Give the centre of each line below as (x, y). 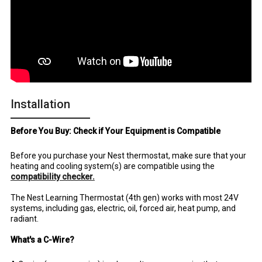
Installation (40, 104)
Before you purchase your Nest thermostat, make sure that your (128, 155)
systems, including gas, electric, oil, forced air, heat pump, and (123, 208)
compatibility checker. (52, 176)
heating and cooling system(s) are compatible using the (112, 166)
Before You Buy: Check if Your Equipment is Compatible (115, 131)
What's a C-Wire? (42, 239)
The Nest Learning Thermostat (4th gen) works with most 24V (124, 197)
